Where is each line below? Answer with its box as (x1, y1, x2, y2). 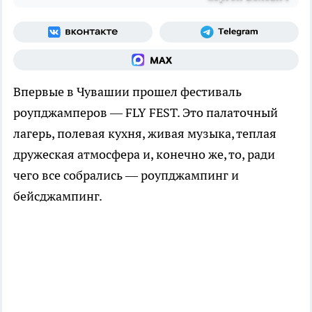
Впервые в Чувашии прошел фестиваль (13, 84, 242, 100)
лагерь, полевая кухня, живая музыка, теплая (13, 125, 276, 142)
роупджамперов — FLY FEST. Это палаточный (13, 104, 278, 121)
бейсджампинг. (13, 188, 102, 205)
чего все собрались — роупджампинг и (13, 167, 239, 184)
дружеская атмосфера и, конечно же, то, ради (13, 146, 275, 163)
